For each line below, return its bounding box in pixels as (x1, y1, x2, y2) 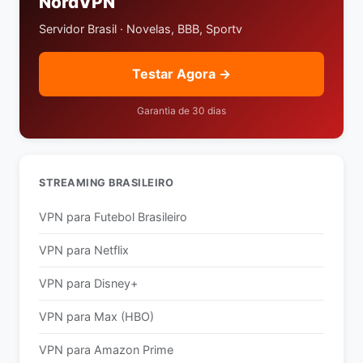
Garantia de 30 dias (137, 105, 226, 117)
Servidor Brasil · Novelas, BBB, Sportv (39, 22, 242, 36)
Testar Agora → (132, 66, 231, 82)
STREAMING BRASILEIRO (39, 177, 173, 189)
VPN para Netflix (39, 243, 129, 257)
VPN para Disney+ (39, 276, 138, 290)
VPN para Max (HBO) (39, 310, 154, 323)
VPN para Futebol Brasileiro (39, 210, 187, 224)
